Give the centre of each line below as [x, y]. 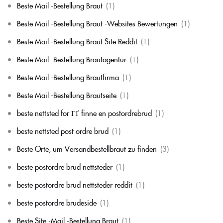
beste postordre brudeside [57, 202]
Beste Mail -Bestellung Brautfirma [68, 77]
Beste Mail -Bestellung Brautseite [67, 95]
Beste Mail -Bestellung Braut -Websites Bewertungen [97, 23]
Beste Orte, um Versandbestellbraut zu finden [87, 148]
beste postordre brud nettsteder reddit [75, 184]
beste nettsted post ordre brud [63, 130]
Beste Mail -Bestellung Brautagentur [72, 59]
